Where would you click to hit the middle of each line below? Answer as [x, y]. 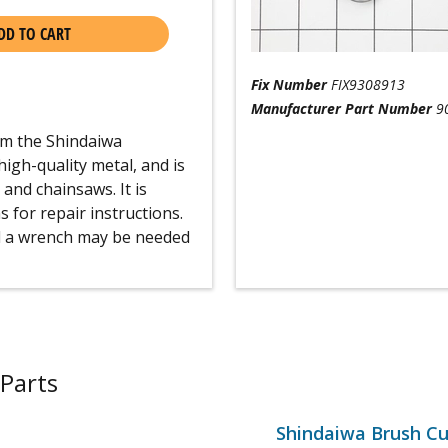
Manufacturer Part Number [341, 108]
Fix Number [288, 84]
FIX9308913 [367, 84]
